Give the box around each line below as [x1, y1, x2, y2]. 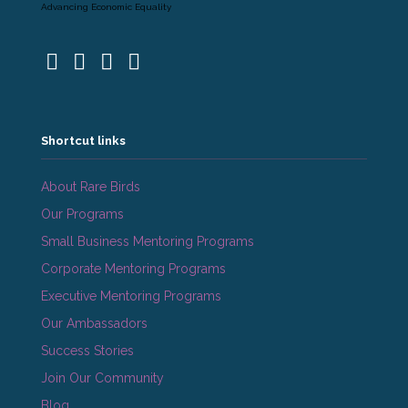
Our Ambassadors [41, 315, 148, 331]
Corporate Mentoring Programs [41, 260, 226, 276]
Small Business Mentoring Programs [41, 233, 254, 249]
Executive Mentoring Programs [41, 288, 221, 303]
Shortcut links [41, 133, 126, 148]
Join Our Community [41, 370, 164, 385]
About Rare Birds [41, 178, 140, 194]
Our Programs [41, 206, 124, 221]
